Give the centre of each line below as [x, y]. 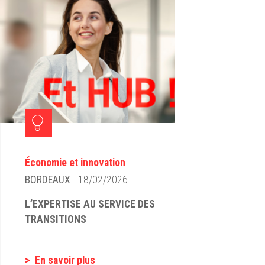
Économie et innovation [75, 163]
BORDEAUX [47, 180]
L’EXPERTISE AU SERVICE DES [90, 204]
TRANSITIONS [55, 219]
